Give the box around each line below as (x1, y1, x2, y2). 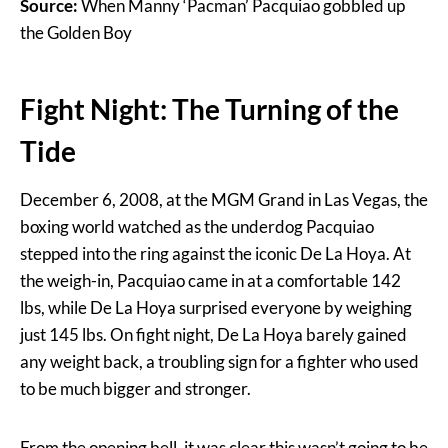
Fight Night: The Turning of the (20, 92, 399, 127)
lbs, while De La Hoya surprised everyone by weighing (20, 297, 412, 319)
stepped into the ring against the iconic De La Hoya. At (20, 243, 411, 265)
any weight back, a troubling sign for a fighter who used (20, 351, 419, 373)
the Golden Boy (20, 22, 132, 44)
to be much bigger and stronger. (20, 378, 251, 400)
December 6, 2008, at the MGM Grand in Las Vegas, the (20, 189, 428, 211)
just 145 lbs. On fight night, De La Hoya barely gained (20, 324, 407, 346)
